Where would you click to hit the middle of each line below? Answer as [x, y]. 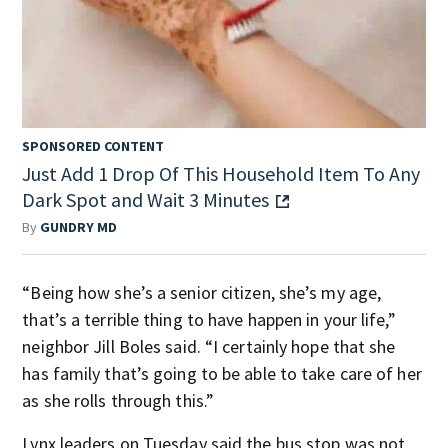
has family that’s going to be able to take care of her [222, 373]
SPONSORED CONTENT [93, 145]
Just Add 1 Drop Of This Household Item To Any [221, 173]
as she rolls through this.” [118, 400]
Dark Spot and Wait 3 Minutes [146, 199]
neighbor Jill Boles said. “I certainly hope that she [209, 346]
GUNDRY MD [79, 226]
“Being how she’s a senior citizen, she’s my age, [202, 292]
